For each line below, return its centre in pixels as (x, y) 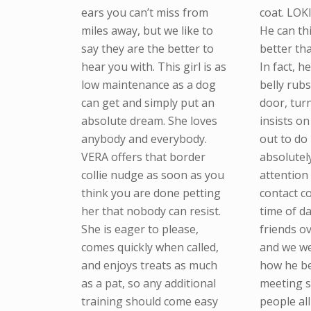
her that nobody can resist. (151, 211)
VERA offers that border (144, 157)
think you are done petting (151, 193)
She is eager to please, (140, 229)
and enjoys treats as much (150, 266)
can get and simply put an (148, 103)
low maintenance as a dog (149, 85)
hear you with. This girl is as (154, 67)
